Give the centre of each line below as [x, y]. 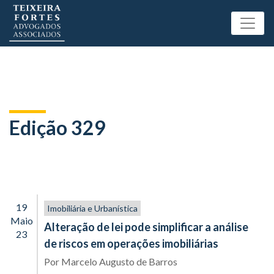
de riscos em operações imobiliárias [131, 243]
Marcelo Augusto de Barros [119, 261]
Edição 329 [57, 128]
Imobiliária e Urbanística [92, 208]
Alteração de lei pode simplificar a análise [146, 227]
